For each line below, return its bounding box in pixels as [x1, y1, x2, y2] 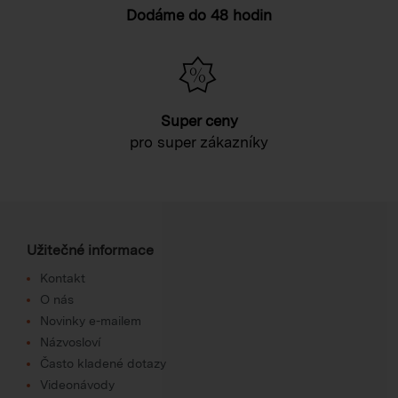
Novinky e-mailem [40, 313, 141, 328]
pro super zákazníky [130, 132, 268, 151]
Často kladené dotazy [40, 355, 166, 370]
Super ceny [160, 111, 238, 130]
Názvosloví [40, 334, 100, 349]
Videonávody [40, 377, 115, 392]
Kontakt [40, 270, 85, 285]
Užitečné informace [27, 241, 154, 259]
